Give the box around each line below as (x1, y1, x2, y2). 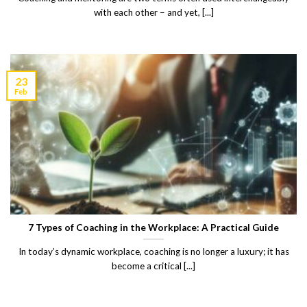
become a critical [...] (112, 260, 195, 271)
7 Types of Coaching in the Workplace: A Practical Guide (28, 222, 279, 234)
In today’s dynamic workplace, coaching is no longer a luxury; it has (18, 245, 289, 257)
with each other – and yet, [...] (93, 6, 214, 18)
